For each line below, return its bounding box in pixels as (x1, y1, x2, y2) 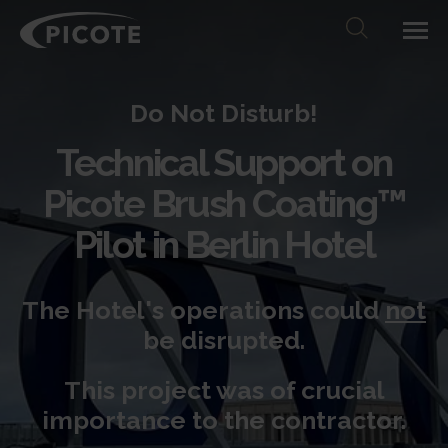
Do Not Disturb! (130, 98, 318, 128)
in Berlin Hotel (144, 222, 375, 267)
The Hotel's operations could (22, 295, 385, 325)
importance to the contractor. (42, 405, 406, 435)
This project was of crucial (63, 375, 385, 405)
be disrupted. (143, 325, 305, 355)
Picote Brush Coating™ (43, 181, 405, 226)
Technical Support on (56, 140, 392, 185)
